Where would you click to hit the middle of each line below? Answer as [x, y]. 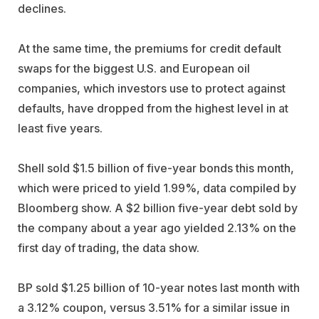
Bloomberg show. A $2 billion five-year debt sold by [158, 208]
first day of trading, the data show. [109, 247]
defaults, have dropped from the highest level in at [153, 108]
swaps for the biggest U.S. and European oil [134, 68]
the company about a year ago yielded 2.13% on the [157, 228]
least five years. [60, 128]
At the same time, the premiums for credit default [150, 48]
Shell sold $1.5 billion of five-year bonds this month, [156, 168]
